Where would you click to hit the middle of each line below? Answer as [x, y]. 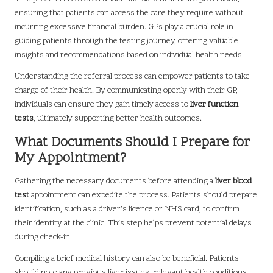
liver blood [233, 181]
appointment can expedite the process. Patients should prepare [143, 195]
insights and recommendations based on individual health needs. [129, 55]
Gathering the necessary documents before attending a [115, 181]
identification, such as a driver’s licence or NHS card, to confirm [127, 209]
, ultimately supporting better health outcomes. [118, 118]
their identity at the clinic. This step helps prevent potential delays [133, 223]
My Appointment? [70, 158]
